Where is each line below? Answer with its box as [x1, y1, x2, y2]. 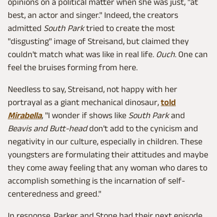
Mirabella [8, 110, 42, 121]
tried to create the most [84, 23, 175, 33]
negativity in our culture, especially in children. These [8, 137, 202, 147]
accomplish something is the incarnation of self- [8, 176, 185, 186]
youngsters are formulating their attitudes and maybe [8, 150, 208, 160]
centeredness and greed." [8, 189, 101, 199]
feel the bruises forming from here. [8, 62, 138, 73]
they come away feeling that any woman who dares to [8, 163, 207, 173]
